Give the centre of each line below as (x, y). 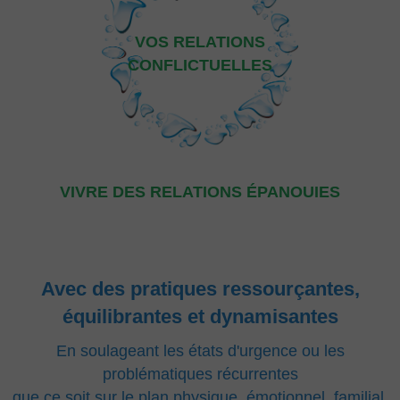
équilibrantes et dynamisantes (200, 317)
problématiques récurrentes (200, 374)
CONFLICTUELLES (200, 65)
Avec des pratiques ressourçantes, (200, 289)
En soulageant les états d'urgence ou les (200, 351)
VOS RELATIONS (200, 42)
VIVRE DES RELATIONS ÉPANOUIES (200, 192)
